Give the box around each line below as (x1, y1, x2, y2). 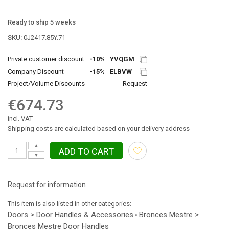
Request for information (8, 180, 86, 189)
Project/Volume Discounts (8, 79, 85, 87)
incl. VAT (8, 114, 33, 122)
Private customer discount (8, 55, 84, 63)
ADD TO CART (59, 146, 114, 157)
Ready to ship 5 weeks (8, 18, 76, 26)
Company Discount (8, 67, 64, 75)
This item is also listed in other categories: (8, 199, 131, 208)
